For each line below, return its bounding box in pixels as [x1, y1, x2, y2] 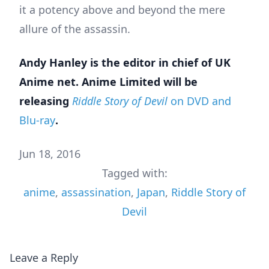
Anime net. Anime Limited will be [19, 74, 198, 89]
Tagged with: [101, 166, 168, 181]
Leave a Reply [10, 250, 78, 265]
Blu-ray [19, 113, 55, 128]
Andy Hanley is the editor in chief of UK [19, 55, 231, 70]
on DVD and [168, 94, 231, 109]
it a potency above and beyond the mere [19, 2, 225, 17]
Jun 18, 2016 [19, 147, 80, 162]
